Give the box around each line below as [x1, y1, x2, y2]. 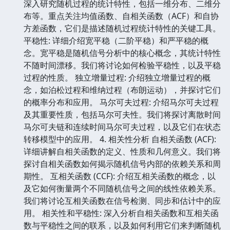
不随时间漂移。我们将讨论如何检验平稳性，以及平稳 [24, 59, 221, 71]
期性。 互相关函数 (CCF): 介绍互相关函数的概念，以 [24, 170, 216, 182]
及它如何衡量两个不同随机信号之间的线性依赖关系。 [24, 182, 221, 194]
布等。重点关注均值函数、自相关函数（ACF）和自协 [24, 10, 219, 22]
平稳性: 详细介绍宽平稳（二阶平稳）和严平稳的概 [24, 34, 208, 46]
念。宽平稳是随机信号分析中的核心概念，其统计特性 [24, 47, 221, 59]
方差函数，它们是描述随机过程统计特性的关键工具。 [24, 22, 221, 34]
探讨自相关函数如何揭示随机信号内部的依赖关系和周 [24, 158, 221, 169]
